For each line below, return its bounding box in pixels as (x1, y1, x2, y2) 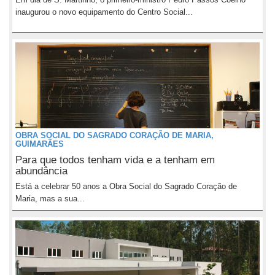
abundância (15, 165, 68, 177)
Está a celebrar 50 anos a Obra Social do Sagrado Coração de (15, 182, 237, 191)
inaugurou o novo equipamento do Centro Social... (15, 7, 193, 17)
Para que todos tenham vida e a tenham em (15, 154, 215, 166)
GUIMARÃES (15, 139, 64, 149)
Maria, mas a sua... (15, 194, 85, 203)
